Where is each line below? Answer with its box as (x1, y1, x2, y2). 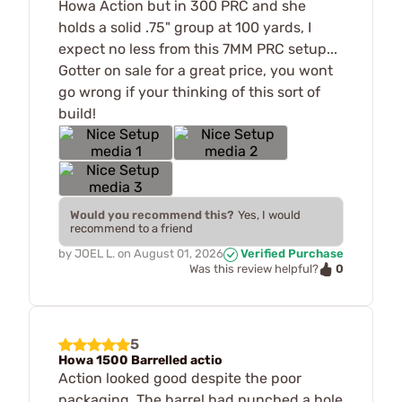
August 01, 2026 (134, 247, 223, 260)
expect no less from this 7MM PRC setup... (58, 40, 337, 57)
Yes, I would (238, 208, 301, 222)
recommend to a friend (70, 222, 193, 235)
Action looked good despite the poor (58, 370, 301, 388)
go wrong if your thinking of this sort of (58, 83, 320, 100)
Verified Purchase (238, 247, 344, 260)
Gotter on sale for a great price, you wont (58, 62, 333, 79)
